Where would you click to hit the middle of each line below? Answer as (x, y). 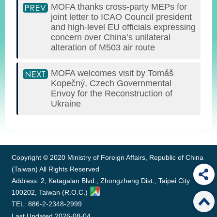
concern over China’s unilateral (111, 37)
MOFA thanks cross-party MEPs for (119, 7)
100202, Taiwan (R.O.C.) (50, 192)
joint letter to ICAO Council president (121, 17)
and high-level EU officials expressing (123, 27)
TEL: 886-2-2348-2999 (47, 204)
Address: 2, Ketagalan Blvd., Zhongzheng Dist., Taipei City (101, 181)
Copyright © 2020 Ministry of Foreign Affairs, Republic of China (108, 157)
